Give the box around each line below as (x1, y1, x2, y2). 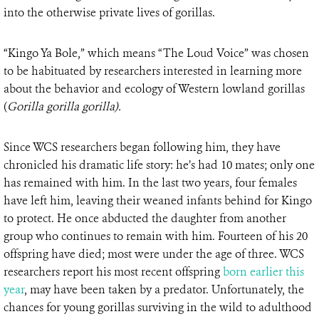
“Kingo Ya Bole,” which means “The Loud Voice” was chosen (4, 46, 309, 61)
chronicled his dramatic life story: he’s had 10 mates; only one (4, 157, 315, 173)
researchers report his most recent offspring (4, 264, 223, 280)
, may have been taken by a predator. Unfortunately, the (24, 282, 304, 298)
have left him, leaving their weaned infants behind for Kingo (4, 193, 312, 209)
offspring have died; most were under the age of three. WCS (4, 246, 304, 262)
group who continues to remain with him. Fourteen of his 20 (4, 229, 308, 244)
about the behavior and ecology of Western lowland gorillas (4, 81, 305, 97)
